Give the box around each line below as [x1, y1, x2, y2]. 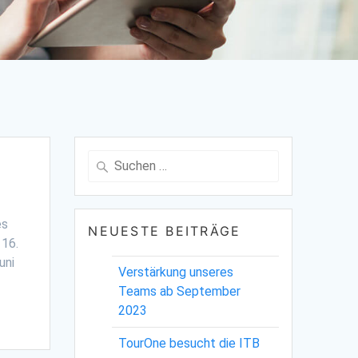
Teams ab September [118, 283, 241, 299]
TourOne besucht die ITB [118, 335, 261, 351]
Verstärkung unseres [118, 264, 234, 280]
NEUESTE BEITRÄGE [88, 222, 241, 239]
